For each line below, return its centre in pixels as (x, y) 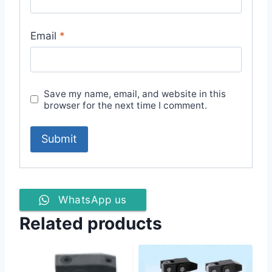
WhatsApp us (93, 200)
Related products (91, 224)
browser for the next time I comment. (126, 105)
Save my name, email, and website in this (135, 93)
